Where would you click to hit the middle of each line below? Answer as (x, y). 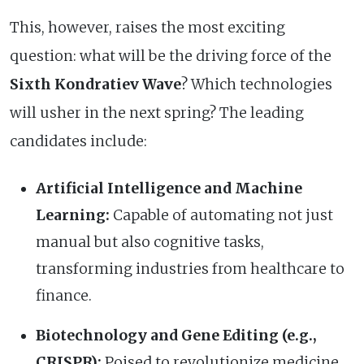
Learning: (73, 215)
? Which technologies (257, 84)
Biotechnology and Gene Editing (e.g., (176, 335)
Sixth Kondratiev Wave (95, 84)
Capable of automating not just (221, 215)
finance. (64, 295)
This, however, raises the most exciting (147, 27)
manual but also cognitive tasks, (150, 242)
